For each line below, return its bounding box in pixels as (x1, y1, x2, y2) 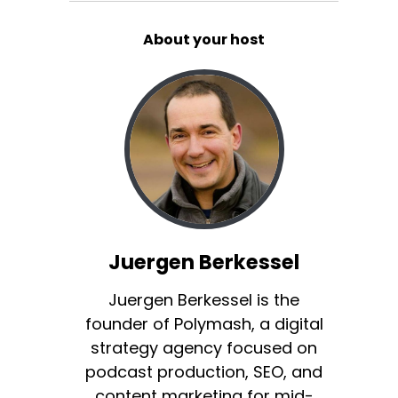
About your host (143, 28, 266, 50)
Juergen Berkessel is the (108, 288, 300, 311)
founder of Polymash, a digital (84, 312, 323, 335)
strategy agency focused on (91, 336, 318, 359)
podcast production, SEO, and (85, 360, 323, 383)
